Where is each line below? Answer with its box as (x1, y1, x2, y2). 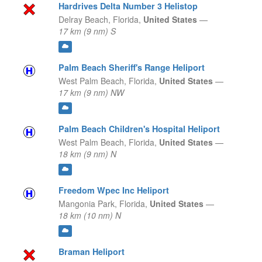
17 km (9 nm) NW (58, 87, 124, 99)
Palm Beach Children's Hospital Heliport (58, 123, 220, 135)
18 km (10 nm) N (58, 209, 121, 222)
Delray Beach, (58, 13, 111, 26)
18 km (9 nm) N (58, 148, 116, 160)
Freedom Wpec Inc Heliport (58, 184, 169, 196)
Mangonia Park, (58, 198, 117, 210)
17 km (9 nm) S (58, 25, 116, 37)
